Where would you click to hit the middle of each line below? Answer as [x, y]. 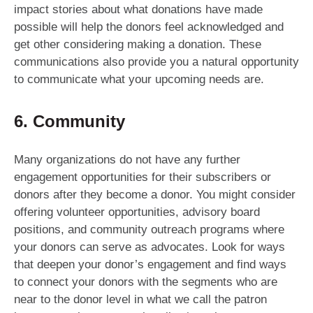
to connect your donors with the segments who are [146, 282]
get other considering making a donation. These [138, 45]
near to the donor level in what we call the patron [140, 300]
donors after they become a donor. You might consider [155, 195]
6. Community [70, 122]
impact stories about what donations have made [138, 10]
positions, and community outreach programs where [149, 230]
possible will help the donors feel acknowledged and [149, 27]
